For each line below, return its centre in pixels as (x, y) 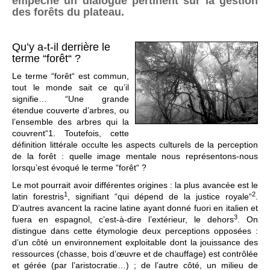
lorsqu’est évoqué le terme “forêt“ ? (79, 168)
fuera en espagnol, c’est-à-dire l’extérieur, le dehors (123, 220)
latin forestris (38, 197)
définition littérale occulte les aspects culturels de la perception (135, 145)
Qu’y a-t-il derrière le (61, 47)
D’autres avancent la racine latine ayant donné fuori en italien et (135, 208)
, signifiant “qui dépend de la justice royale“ (160, 197)
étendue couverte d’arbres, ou (71, 111)
